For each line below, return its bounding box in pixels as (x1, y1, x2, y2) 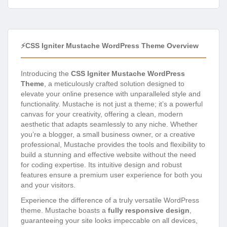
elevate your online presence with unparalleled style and (21, 90, 201, 98)
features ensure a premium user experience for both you (21, 171, 202, 179)
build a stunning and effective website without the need (21, 150, 196, 159)
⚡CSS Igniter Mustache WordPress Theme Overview (21, 42, 199, 50)
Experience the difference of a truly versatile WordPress (21, 196, 199, 205)
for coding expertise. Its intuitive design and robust (21, 161, 182, 169)
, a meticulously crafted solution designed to (44, 80, 184, 88)
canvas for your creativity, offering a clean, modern (21, 110, 183, 119)
